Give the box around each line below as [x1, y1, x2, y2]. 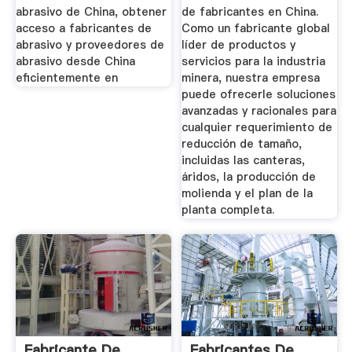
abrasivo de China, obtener [15, 3, 167, 20]
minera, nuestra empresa [181, 69, 321, 86]
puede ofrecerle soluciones [181, 86, 336, 102]
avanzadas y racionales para [181, 102, 337, 119]
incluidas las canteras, [181, 152, 306, 168]
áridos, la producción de [181, 168, 317, 185]
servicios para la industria [181, 53, 326, 69]
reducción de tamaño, [181, 135, 302, 152]
